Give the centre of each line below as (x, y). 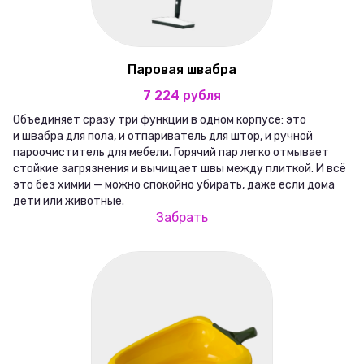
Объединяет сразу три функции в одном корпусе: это (160, 120)
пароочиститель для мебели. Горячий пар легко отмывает (171, 153)
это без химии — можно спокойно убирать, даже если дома (174, 185)
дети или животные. (69, 201)
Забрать (182, 218)
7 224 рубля (182, 96)
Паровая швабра (182, 70)
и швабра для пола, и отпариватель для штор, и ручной (163, 136)
